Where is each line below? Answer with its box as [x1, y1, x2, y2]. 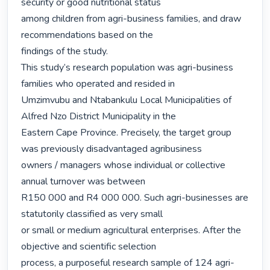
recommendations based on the [21, 28, 154, 42]
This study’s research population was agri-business [21, 61, 234, 75]
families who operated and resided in [21, 77, 175, 91]
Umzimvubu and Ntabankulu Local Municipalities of [21, 93, 232, 107]
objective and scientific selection [21, 240, 157, 254]
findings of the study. [21, 45, 108, 58]
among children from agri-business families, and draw [21, 12, 242, 26]
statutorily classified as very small [21, 207, 163, 221]
